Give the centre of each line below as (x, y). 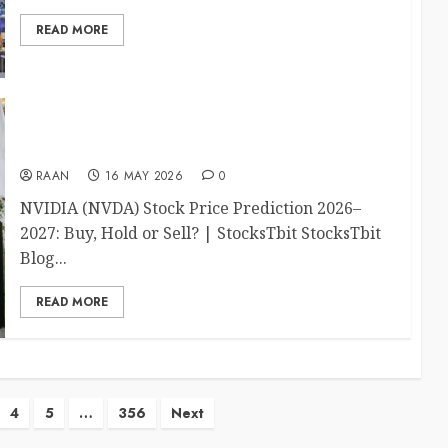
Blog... (43, 258)
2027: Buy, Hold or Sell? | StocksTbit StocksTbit (200, 233)
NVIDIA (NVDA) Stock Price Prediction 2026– (190, 208)
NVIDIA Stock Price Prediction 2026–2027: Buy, (209, 128)
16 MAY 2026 (143, 176)
